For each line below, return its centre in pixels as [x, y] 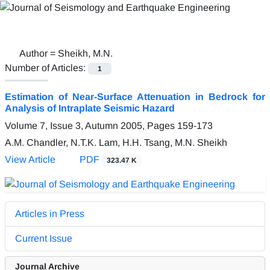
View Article [30, 159]
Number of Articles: [46, 67]
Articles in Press [50, 213]
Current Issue [44, 238]
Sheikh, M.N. [85, 53]
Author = [39, 53]
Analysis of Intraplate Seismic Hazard [90, 108]
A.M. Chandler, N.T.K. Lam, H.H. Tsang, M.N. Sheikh [116, 142]
